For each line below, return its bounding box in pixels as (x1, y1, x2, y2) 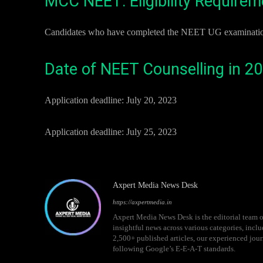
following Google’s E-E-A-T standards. (113, 244, 235, 253)
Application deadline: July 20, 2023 (45, 95, 177, 105)
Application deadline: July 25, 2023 (45, 127, 177, 137)
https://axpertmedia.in (113, 198, 172, 205)
